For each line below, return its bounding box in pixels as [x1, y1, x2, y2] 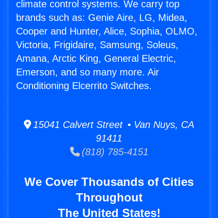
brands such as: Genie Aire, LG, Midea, [16, 12, 187, 23]
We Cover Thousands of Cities [24, 175, 194, 189]
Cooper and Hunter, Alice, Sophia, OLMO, [16, 26, 198, 37]
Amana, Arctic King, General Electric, [16, 53, 176, 64]
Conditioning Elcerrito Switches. [16, 80, 152, 91]
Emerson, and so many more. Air [16, 67, 159, 78]
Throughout [75, 191, 143, 204]
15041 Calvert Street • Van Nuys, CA [31, 119, 194, 130]
